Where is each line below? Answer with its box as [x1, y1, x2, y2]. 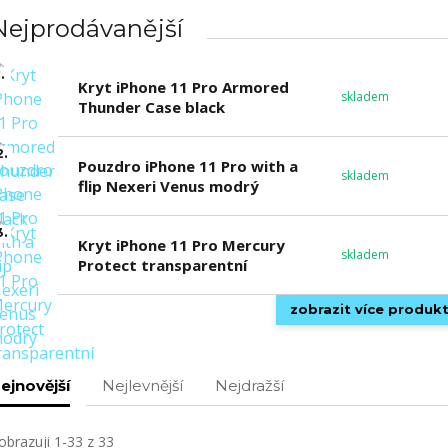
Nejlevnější [101, 375, 183, 395]
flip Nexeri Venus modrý [77, 175, 259, 196]
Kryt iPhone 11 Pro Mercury [77, 234, 285, 255]
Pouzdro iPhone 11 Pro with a [77, 155, 298, 176]
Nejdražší [214, 375, 284, 395]
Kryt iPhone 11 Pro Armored [77, 76, 289, 97]
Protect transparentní [77, 254, 247, 275]
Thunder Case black [77, 96, 225, 117]
